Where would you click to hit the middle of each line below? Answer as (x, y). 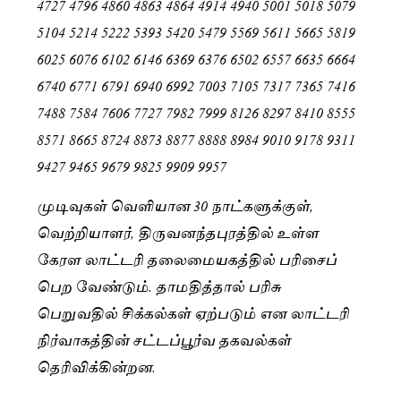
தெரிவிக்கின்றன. (96, 366)
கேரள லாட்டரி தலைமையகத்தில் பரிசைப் (187, 259)
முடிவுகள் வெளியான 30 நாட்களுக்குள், (175, 205)
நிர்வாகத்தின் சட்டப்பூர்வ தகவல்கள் (164, 339)
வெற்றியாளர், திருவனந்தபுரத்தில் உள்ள (178, 232)
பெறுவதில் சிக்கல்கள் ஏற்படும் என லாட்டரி (193, 312)
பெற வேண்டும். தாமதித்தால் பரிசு (159, 286)
